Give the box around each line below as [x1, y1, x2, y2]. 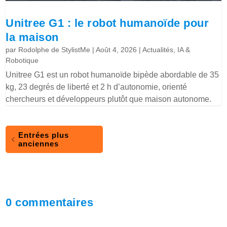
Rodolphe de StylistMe [18, 45, 91, 54]
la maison [6, 30, 59, 44]
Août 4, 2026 [96, 45, 137, 54]
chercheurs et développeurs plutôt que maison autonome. [6, 94, 212, 103]
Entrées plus [18, 130, 69, 139]
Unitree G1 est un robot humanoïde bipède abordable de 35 [6, 70, 219, 79]
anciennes [18, 139, 59, 148]
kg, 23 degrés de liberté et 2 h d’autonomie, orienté [6, 82, 187, 91]
